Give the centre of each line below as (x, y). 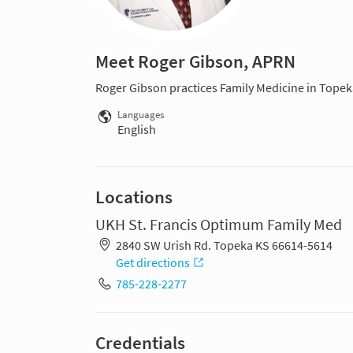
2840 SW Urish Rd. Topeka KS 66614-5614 (224, 245)
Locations (134, 197)
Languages (141, 114)
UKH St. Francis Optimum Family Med (219, 224)
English (137, 129)
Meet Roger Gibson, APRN (195, 61)
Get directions (152, 262)
